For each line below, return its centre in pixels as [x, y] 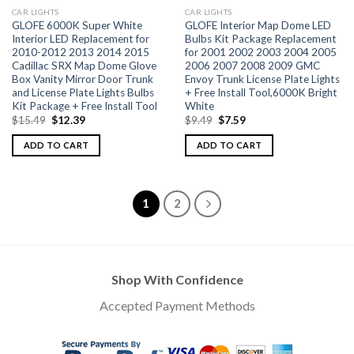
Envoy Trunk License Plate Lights [262, 79]
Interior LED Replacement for [80, 39]
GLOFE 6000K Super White [77, 26]
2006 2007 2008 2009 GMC [252, 66]
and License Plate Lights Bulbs [83, 93]
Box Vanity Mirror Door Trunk [82, 79]
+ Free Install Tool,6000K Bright [261, 93]
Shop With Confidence [177, 279]
